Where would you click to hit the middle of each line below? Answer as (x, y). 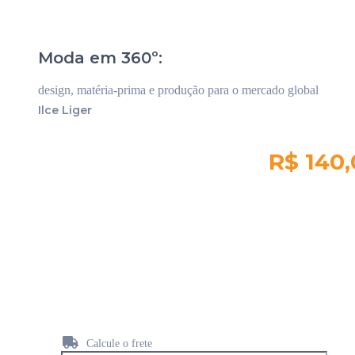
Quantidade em (44, 246)
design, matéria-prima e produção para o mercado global (178, 90)
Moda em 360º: (100, 57)
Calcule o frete (117, 343)
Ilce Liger (65, 110)
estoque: (29, 260)
